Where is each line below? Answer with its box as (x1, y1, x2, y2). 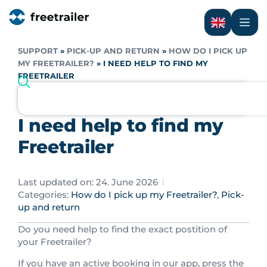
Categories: (18, 189, 69, 200)
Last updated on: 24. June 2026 (18, 176, 158, 188)
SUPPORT (18, 46, 58, 55)
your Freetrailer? (18, 236, 92, 247)
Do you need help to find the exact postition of (18, 223, 227, 235)
